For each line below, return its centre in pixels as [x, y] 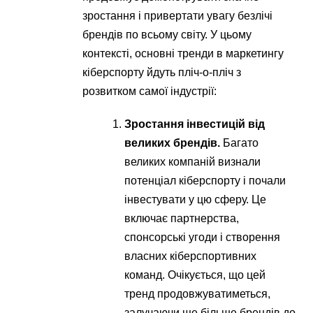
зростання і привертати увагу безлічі [178, 15]
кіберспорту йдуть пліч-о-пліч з [162, 72]
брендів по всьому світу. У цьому [167, 34]
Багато [240, 143]
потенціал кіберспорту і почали [205, 180]
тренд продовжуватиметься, [198, 293]
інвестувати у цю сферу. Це [196, 199]
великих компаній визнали [193, 161]
